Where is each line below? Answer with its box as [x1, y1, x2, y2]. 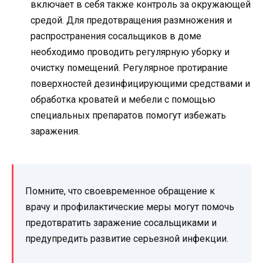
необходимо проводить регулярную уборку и [31, 46, 230, 58]
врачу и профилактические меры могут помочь [25, 201, 234, 213]
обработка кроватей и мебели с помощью [31, 93, 215, 105]
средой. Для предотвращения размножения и [31, 14, 232, 26]
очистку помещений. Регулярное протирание [31, 62, 228, 73]
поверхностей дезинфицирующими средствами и [31, 77, 250, 89]
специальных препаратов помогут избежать [31, 109, 226, 121]
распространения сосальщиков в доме [31, 30, 201, 42]
